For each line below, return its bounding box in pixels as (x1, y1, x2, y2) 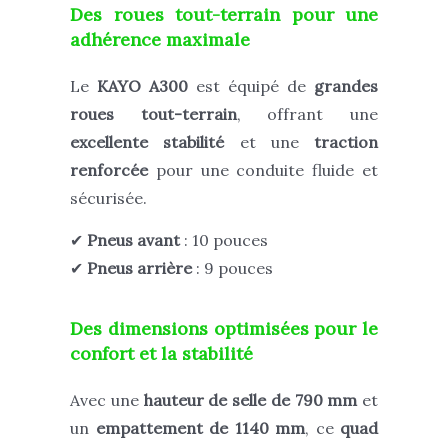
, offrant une (236, 104, 379, 125)
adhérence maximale (70, 28, 250, 52)
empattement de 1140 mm (95, 418, 305, 439)
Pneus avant (87, 230, 180, 251)
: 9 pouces (192, 258, 273, 279)
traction (314, 132, 378, 153)
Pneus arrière (87, 258, 192, 279)
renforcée (70, 160, 148, 181)
